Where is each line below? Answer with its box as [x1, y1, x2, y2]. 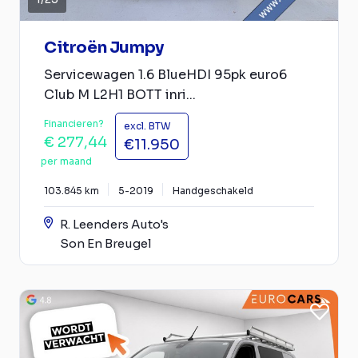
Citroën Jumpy [44, 37, 164, 58]
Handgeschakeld [173, 184, 253, 197]
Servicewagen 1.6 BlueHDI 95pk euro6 [44, 66, 287, 83]
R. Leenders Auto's [60, 216, 169, 232]
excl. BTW [124, 119, 171, 132]
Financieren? [44, 117, 104, 129]
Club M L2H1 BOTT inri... [44, 86, 196, 103]
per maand [41, 154, 92, 167]
